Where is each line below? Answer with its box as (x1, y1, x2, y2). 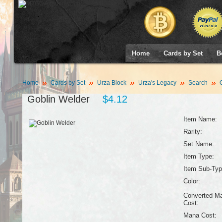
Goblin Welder (27, 94, 90, 105)
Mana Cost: (183, 212, 217, 219)
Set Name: (183, 140, 214, 148)
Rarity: (183, 128, 202, 135)
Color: (183, 177, 200, 185)
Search (188, 79, 208, 86)
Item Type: (183, 153, 214, 160)
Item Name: (183, 115, 217, 123)
